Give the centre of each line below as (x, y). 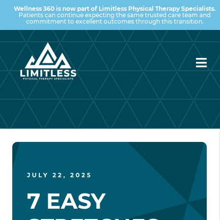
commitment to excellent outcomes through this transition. (115, 21)
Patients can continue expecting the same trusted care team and (115, 15)
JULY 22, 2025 (60, 175)
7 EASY (66, 201)
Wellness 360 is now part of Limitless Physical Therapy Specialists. (115, 9)
